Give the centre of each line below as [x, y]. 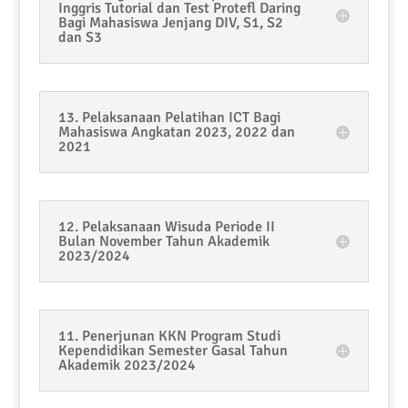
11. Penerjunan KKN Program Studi [169, 336]
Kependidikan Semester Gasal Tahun [173, 351]
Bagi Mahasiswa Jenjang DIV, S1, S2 [170, 23]
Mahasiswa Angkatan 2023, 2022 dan [176, 132]
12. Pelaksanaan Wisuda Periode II [166, 227]
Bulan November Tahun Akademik [163, 241]
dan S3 [80, 37]
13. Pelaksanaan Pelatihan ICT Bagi [169, 117]
